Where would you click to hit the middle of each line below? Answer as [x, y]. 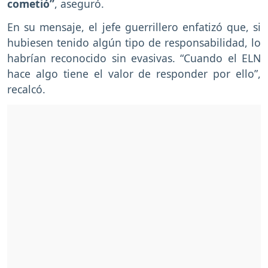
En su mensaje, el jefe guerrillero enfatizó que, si [134, 27]
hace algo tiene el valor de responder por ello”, [134, 74]
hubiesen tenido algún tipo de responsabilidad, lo [134, 43]
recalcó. [26, 89]
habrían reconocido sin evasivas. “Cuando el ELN [134, 58]
